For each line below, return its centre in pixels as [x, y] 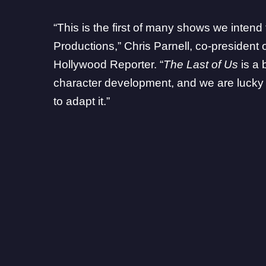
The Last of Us [201, 65]
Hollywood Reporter [104, 65]
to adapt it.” [82, 102]
